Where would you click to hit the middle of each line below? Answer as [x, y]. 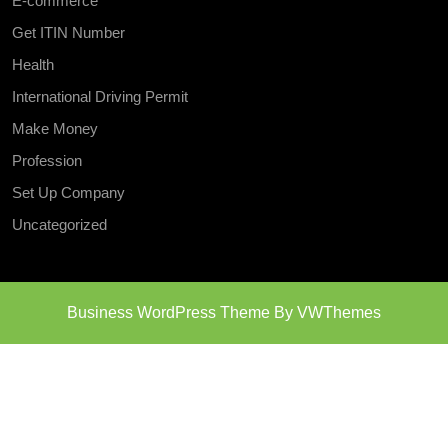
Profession [47, 161]
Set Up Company [68, 193]
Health [33, 65]
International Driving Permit [100, 97]
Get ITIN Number [68, 33]
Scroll [241, 339]
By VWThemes [325, 313]
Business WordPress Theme [168, 313]
